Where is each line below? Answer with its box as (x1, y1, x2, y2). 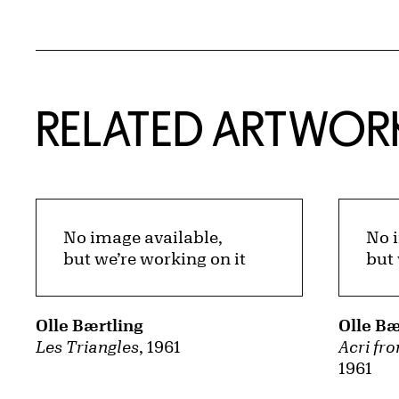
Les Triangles (36, 338, 139, 356)
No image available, (63, 228, 223, 247)
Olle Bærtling (36, 316, 143, 335)
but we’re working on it (63, 249, 246, 268)
